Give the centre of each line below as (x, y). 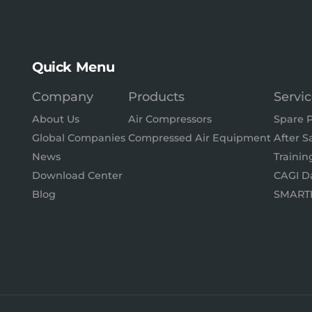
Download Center (77, 175)
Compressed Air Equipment (199, 138)
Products (156, 97)
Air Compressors (170, 119)
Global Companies (79, 138)
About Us (56, 119)
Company (63, 97)
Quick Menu (73, 67)
